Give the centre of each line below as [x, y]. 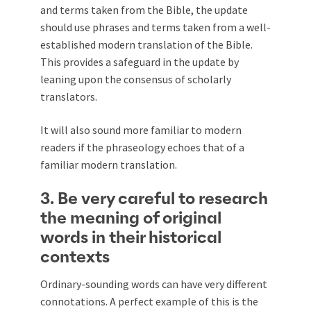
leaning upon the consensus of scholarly [136, 79]
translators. [69, 96]
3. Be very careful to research [154, 199]
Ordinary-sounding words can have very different [154, 284]
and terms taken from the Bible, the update [144, 9]
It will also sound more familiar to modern [141, 129]
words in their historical [131, 238]
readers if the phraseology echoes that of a [142, 147]
